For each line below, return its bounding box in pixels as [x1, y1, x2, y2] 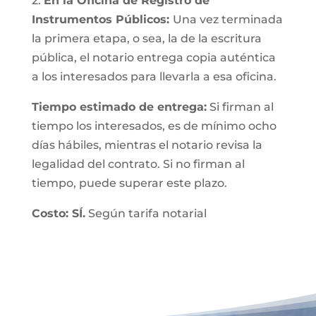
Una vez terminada [172, 13, 283, 26]
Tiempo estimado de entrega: [31, 100, 207, 114]
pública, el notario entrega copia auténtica [31, 51, 276, 64]
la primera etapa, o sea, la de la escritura [31, 32, 262, 45]
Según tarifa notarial [85, 207, 207, 220]
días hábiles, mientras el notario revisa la [31, 138, 262, 152]
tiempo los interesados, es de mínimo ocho [31, 119, 276, 133]
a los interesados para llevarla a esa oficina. [31, 70, 276, 83]
